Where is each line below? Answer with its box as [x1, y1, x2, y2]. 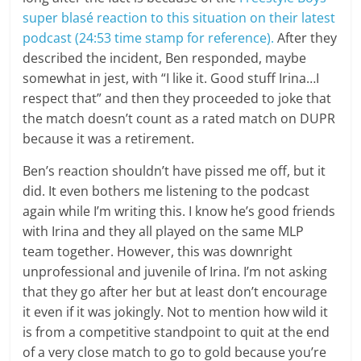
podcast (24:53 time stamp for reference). [23, 29, 275, 47]
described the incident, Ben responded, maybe [23, 49, 307, 67]
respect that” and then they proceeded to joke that [23, 89, 332, 107]
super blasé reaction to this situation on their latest [23, 9, 336, 27]
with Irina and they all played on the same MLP [23, 222, 305, 240]
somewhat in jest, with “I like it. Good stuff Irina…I [23, 69, 320, 87]
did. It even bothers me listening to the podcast [23, 182, 310, 200]
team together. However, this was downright [23, 243, 293, 260]
